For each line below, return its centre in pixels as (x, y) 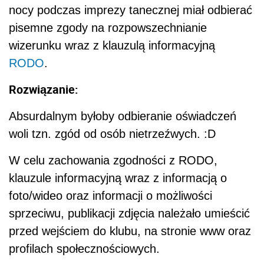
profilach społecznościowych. (84, 249)
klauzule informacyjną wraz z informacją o (118, 178)
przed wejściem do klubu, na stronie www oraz (130, 231)
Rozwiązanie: (44, 90)
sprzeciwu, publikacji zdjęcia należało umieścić (129, 214)
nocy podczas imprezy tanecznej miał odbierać (131, 10)
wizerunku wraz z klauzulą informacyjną (112, 46)
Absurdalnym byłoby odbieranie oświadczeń (123, 116)
